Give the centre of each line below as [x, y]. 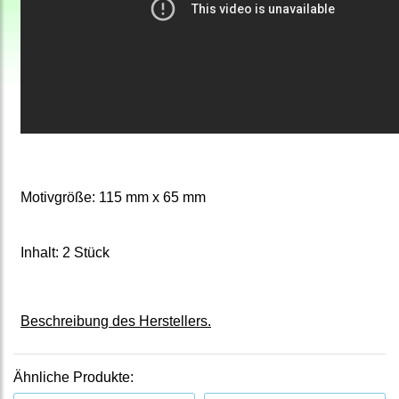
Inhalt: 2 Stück [65, 253]
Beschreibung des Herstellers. [116, 322]
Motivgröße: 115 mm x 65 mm [113, 198]
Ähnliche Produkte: [73, 378]
